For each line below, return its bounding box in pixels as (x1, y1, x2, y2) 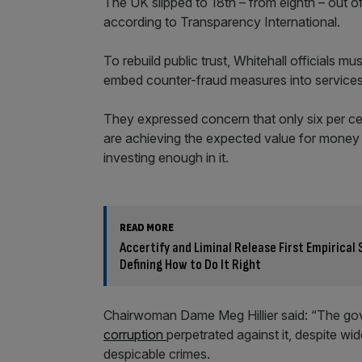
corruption (103, 326, 166, 343)
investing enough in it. (103, 149, 229, 166)
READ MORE (120, 221, 174, 234)
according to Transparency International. (103, 14, 340, 30)
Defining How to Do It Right (120, 256, 261, 273)
